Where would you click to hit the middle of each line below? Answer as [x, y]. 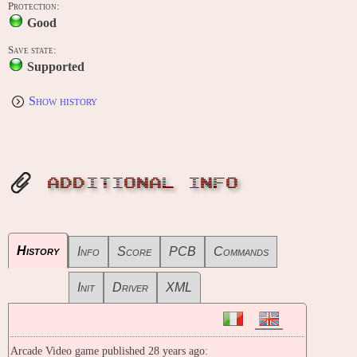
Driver [130, 288]
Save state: [32, 51]
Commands [241, 252]
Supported [56, 67]
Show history [63, 101]
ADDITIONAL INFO [143, 184]
